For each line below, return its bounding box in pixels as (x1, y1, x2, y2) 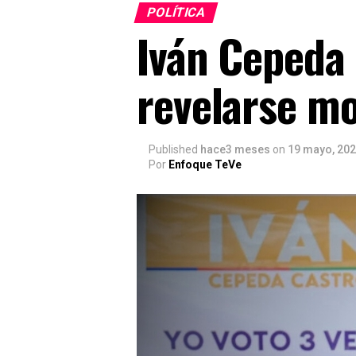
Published (149, 143, 198, 156)
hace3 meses (200, 143, 270, 156)
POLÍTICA (145, 5, 207, 20)
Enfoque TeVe (168, 158, 242, 171)
